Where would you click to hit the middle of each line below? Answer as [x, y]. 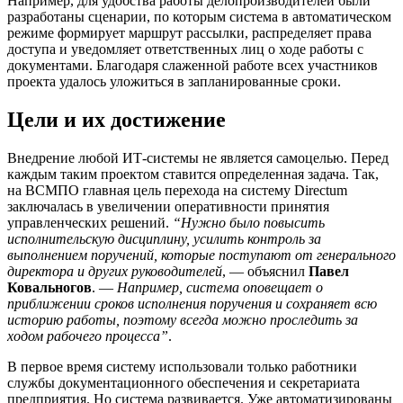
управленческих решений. [90, 222]
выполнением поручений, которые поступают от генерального [201, 255]
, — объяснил [265, 271]
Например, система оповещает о [220, 287]
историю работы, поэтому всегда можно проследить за [183, 319]
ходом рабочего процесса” [88, 336]
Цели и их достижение [116, 119]
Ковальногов [49, 287]
